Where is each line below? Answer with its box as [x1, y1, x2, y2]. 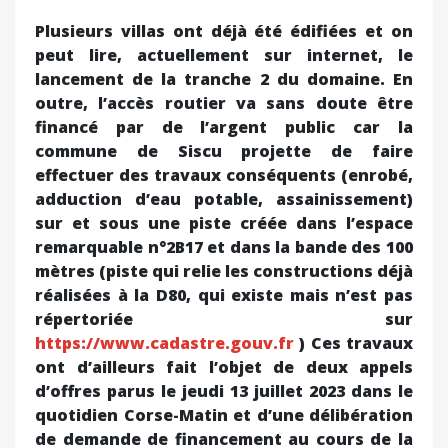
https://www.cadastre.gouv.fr [35, 331, 294, 354]
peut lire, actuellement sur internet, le [35, 43, 413, 66]
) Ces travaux [294, 331, 413, 354]
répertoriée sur [35, 307, 413, 330]
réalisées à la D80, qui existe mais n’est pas [35, 283, 413, 306]
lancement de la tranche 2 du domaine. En [35, 67, 413, 90]
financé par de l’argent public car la [35, 115, 413, 138]
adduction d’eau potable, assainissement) [35, 187, 413, 210]
